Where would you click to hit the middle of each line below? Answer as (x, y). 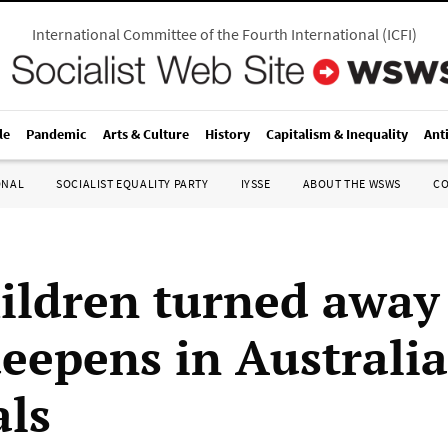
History (227, 134)
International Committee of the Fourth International (205, 34)
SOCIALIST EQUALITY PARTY (132, 183)
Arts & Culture (146, 134)
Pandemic (56, 134)
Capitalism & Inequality (337, 134)
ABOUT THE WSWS (351, 183)
